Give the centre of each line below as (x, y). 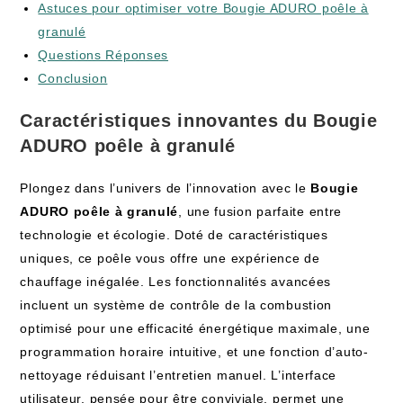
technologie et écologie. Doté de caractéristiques (174, 235)
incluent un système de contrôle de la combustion (176, 305)
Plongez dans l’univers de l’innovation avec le (166, 188)
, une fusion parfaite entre (260, 211)
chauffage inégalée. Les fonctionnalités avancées (176, 282)
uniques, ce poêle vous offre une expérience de (170, 258)
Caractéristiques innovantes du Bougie (199, 121)
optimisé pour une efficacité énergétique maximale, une (195, 328)
